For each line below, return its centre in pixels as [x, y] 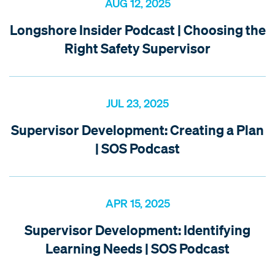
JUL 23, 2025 [137, 103]
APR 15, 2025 [137, 203]
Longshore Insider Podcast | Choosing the [137, 29]
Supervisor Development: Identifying [137, 230]
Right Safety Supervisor [137, 48]
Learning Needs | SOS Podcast [137, 248]
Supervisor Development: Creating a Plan [137, 130]
